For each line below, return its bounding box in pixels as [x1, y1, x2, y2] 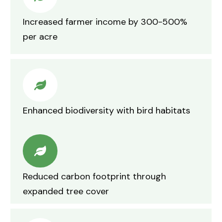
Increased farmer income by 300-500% [23, 15, 187, 28]
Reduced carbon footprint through [23, 170, 166, 183]
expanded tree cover [23, 185, 109, 198]
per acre [23, 30, 57, 43]
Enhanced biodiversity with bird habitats [23, 105, 190, 117]
